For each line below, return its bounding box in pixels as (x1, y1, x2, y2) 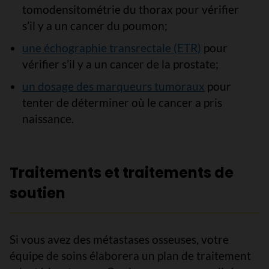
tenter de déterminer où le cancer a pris (22, 95, 222, 109)
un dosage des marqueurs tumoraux (22, 79, 205, 93)
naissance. (22, 112, 74, 125)
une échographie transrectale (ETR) (22, 41, 201, 55)
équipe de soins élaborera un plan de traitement (10, 249, 251, 262)
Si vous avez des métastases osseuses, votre (10, 232, 229, 246)
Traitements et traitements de (10, 163, 234, 183)
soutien (10, 183, 65, 203)
